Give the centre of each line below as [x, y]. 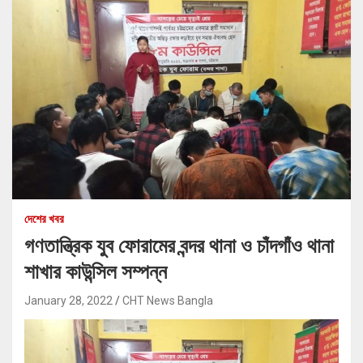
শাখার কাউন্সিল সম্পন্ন [96, 272]
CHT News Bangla [168, 301]
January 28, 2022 [68, 301]
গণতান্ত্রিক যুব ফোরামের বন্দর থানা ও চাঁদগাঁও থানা [179, 246]
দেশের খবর [44, 219]
